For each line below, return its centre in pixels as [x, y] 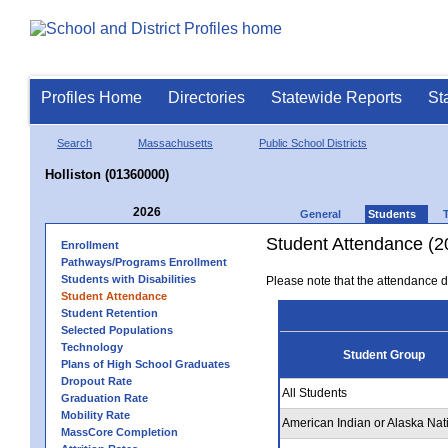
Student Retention [109, 312]
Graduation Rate [104, 397]
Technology [92, 346]
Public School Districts [313, 142]
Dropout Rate [96, 380]
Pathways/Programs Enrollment [144, 261]
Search [74, 142]
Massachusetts [175, 142]
